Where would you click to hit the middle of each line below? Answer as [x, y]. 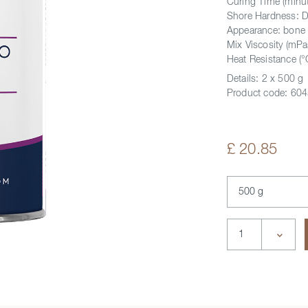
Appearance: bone [266, 31]
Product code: [258, 93]
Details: [244, 79]
